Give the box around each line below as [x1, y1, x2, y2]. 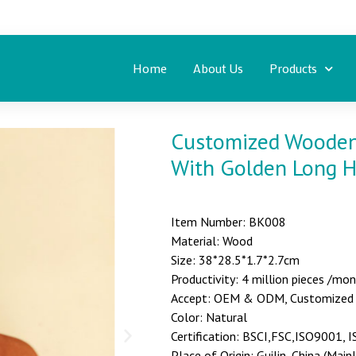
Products [269, 60, 317, 77]
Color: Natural [171, 309, 247, 326]
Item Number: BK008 [171, 214, 286, 230]
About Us [192, 60, 243, 77]
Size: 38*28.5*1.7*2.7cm [171, 252, 300, 269]
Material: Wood [171, 233, 253, 250]
